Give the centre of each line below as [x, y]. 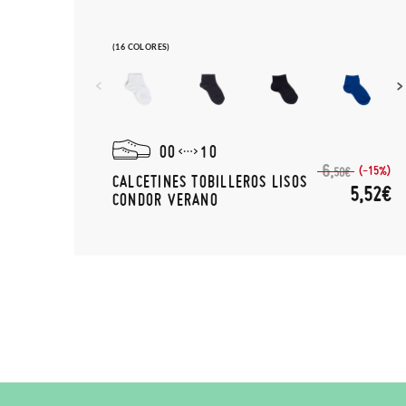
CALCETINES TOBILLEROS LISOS [210, 180]
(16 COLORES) [141, 46]
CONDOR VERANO [165, 198]
